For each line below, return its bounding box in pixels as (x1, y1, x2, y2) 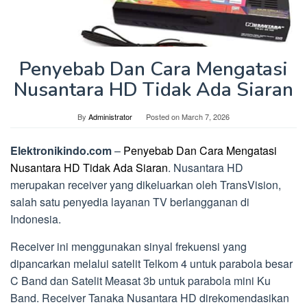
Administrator (88, 110, 132, 122)
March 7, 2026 (182, 110, 230, 122)
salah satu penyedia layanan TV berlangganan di (10, 193, 249, 210)
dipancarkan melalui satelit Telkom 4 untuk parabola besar (10, 255, 293, 271)
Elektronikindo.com (10, 142, 112, 158)
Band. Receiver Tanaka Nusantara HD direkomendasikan (10, 289, 289, 306)
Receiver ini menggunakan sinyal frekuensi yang (10, 238, 247, 254)
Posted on (146, 110, 182, 122)
